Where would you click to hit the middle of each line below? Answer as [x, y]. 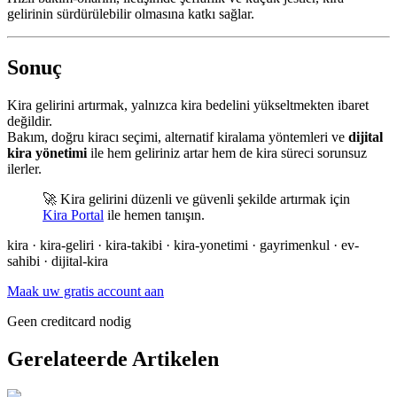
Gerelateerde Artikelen [113, 358]
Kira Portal [73, 214]
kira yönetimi [47, 152]
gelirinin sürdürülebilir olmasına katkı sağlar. [131, 13]
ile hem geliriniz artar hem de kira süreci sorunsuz [227, 152]
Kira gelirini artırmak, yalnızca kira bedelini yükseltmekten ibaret [188, 105]
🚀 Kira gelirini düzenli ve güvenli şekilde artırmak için [196, 198]
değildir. [30, 121]
